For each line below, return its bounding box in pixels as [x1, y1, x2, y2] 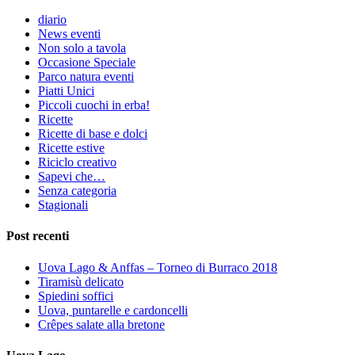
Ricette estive [38, 141, 105, 155]
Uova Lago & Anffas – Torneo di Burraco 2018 [38, 260, 277, 274]
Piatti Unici [38, 84, 94, 98]
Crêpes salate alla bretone [38, 317, 165, 331]
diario [38, 13, 67, 27]
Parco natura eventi [38, 70, 134, 84]
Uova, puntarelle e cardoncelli [38, 303, 188, 317]
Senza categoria [38, 184, 116, 198]
